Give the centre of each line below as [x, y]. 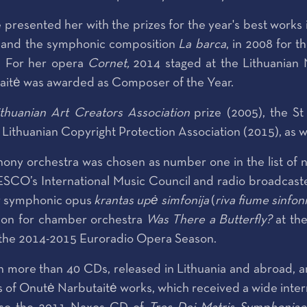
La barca [202, 45]
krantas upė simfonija [151, 201]
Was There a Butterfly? [209, 220]
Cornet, [110, 64]
